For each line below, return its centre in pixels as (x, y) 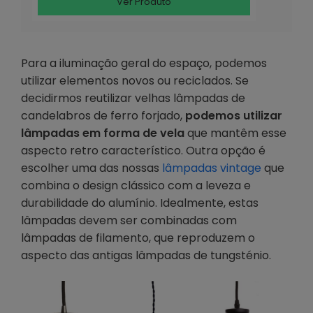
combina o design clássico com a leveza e (136, 186)
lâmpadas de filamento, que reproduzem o (138, 238)
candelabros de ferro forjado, (103, 116)
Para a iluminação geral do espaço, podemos (144, 64)
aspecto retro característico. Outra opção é (143, 151)
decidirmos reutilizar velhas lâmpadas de (133, 99)
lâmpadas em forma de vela (103, 133)
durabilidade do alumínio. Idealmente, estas (140, 203)
